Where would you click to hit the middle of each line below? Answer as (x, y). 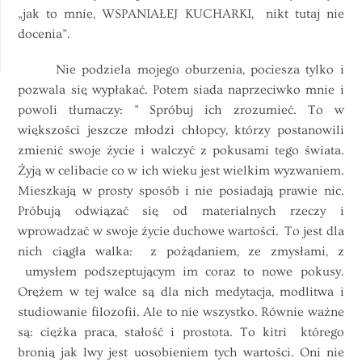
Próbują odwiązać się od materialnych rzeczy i (181, 211)
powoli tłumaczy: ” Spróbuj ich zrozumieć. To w (181, 110)
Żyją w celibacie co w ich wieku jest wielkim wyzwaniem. (181, 171)
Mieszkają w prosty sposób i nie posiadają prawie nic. (181, 191)
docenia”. (44, 34)
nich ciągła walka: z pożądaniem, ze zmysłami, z (181, 252)
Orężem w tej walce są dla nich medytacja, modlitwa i (181, 292)
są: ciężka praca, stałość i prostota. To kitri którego (181, 333)
